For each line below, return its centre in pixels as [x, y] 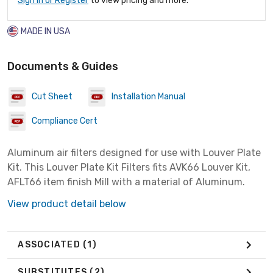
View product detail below [67, 204]
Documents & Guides [63, 66]
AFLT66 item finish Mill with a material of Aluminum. [126, 182]
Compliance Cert [65, 121]
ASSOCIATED [50, 245]
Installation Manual [148, 97]
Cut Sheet [52, 97]
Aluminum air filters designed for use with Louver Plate [134, 152]
